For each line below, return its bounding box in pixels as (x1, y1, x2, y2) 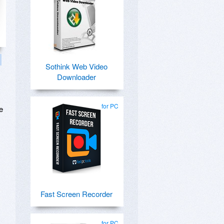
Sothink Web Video (45, 61, 107, 71)
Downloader (57, 71, 96, 82)
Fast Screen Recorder (40, 188, 112, 199)
